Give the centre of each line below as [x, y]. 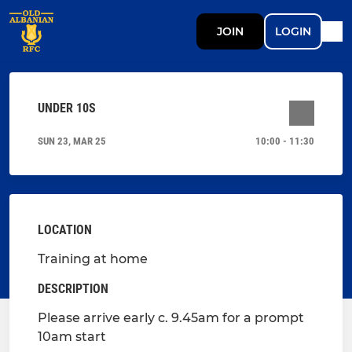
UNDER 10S [67, 108]
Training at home [93, 259]
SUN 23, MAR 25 [72, 141]
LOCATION [65, 230]
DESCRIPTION [73, 289]
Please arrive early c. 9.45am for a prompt [171, 318]
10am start [72, 337]
